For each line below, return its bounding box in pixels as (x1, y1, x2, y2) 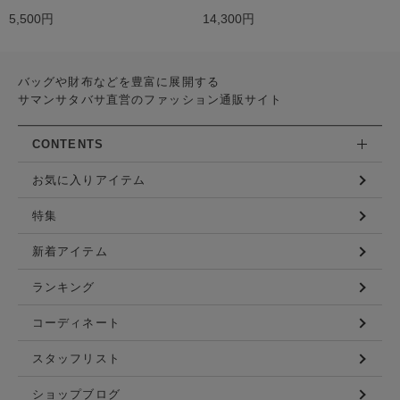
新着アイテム (32, 245, 108, 259)
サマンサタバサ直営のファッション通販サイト (18, 94, 283, 107)
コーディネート (32, 316, 121, 330)
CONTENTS (32, 137, 104, 152)
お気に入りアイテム (32, 173, 146, 187)
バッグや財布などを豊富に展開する (18, 76, 220, 89)
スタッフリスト (32, 352, 121, 366)
